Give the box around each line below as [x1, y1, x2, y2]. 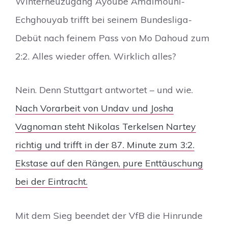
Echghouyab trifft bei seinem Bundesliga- [15, 13, 192, 25]
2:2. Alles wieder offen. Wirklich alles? [15, 50, 176, 62]
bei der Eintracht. [15, 176, 88, 188]
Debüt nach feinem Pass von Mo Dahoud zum [15, 32, 210, 44]
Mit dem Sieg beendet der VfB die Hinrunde [15, 209, 203, 221]
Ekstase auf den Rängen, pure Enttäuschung [15, 157, 203, 169]
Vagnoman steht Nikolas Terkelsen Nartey [15, 121, 196, 133]
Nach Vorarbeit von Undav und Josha [15, 102, 174, 115]
